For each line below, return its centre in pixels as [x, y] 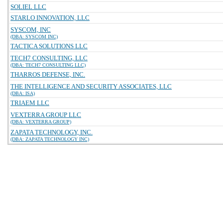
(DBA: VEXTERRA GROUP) [41, 122]
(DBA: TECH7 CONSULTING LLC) [48, 65]
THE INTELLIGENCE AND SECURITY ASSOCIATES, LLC [91, 86]
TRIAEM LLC [30, 103]
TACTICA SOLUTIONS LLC [49, 46]
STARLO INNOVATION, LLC [50, 18]
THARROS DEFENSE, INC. [48, 74]
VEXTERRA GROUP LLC [46, 115]
